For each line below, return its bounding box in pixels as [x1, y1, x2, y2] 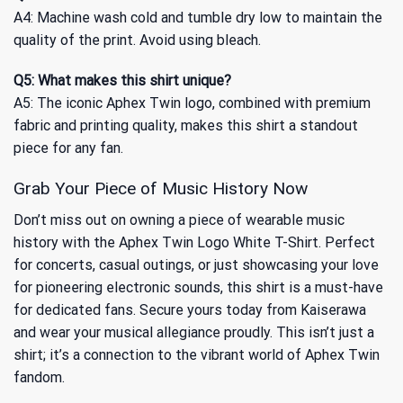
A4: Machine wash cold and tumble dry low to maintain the [13, 8, 382, 26]
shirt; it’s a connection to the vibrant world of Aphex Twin [13, 345, 380, 363]
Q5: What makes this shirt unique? [13, 72, 231, 90]
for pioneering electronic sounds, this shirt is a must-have [13, 278, 383, 296]
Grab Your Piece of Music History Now [13, 178, 308, 200]
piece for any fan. [13, 139, 123, 157]
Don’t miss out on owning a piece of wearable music [13, 210, 345, 228]
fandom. [13, 368, 65, 386]
